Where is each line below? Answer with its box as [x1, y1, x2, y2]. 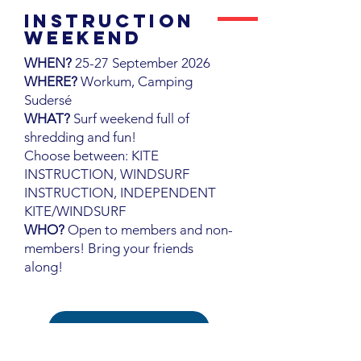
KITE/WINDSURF [24, 203, 126, 219]
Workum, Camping [77, 73, 193, 89]
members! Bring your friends [24, 240, 193, 256]
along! [24, 259, 63, 275]
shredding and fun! [24, 129, 136, 145]
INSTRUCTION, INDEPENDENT [24, 185, 216, 201]
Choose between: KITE [24, 147, 159, 164]
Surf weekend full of [73, 110, 189, 127]
